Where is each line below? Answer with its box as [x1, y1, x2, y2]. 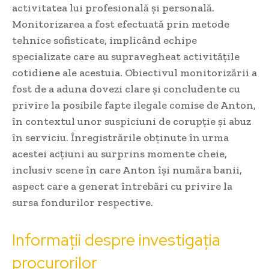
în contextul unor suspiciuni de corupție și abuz [12, 115, 251, 128]
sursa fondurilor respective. [12, 196, 153, 210]
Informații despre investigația [12, 229, 220, 251]
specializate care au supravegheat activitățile [12, 50, 240, 64]
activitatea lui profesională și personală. [12, 1, 214, 15]
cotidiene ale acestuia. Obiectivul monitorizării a [12, 66, 257, 80]
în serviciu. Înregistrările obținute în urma [12, 131, 229, 145]
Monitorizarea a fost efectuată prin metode [12, 17, 229, 31]
